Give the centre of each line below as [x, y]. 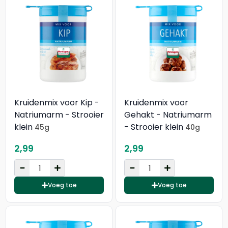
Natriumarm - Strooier [59, 115]
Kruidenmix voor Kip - [57, 103]
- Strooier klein [155, 127]
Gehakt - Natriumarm [168, 115]
